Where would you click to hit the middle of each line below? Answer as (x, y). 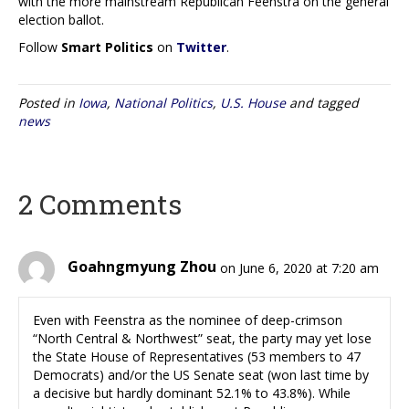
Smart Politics (107, 47)
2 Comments (100, 204)
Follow (40, 47)
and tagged (322, 102)
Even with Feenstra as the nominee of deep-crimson (188, 320)
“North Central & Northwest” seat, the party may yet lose (202, 338)
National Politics (163, 102)
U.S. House (253, 102)
